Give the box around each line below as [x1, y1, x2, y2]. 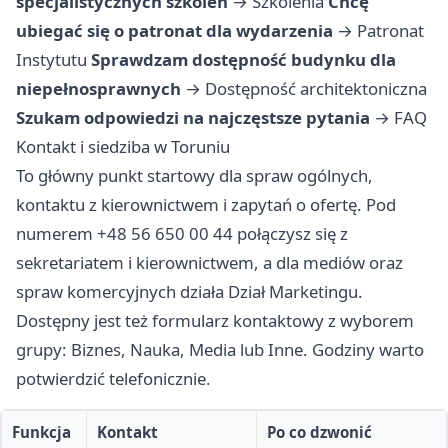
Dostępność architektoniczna [205, 77, 427, 101]
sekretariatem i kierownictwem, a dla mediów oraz [16, 251, 403, 275]
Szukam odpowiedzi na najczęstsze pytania [16, 106, 370, 130]
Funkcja [12, 422, 71, 443]
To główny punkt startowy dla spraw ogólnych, [16, 164, 373, 188]
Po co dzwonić [267, 422, 372, 443]
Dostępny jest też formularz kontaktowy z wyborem [16, 309, 414, 333]
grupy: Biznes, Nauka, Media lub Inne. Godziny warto [16, 338, 424, 362]
